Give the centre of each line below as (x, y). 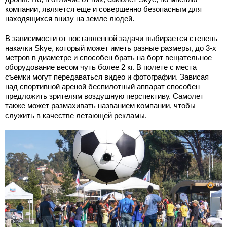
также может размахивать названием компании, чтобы (100, 105)
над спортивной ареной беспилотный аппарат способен (102, 86)
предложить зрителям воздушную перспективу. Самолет (104, 96)
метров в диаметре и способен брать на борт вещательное (108, 57)
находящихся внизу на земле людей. (70, 18)
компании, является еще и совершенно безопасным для (103, 9)
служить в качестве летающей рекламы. (76, 115)
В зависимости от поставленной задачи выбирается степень (111, 38)
